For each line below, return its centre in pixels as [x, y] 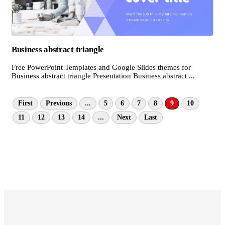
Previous [59, 103]
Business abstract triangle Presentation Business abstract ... [103, 76]
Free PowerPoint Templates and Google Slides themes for [101, 67]
